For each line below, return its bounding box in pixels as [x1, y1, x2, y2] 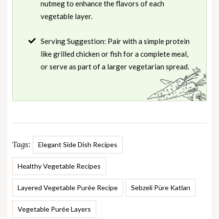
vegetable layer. [41, 11, 92, 21]
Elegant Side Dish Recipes [38, 140, 117, 149]
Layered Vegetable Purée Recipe [18, 183, 118, 192]
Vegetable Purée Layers [18, 204, 91, 213]
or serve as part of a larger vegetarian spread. [41, 62, 189, 71]
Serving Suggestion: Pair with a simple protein [41, 36, 190, 45]
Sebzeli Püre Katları [131, 183, 190, 192]
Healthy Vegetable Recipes [18, 161, 101, 170]
